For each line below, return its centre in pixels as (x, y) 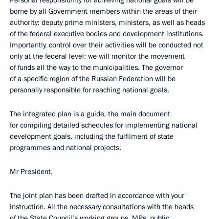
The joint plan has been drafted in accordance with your (97, 196)
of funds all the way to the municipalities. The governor (96, 68)
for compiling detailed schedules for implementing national (104, 125)
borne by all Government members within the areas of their (103, 11)
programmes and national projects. (66, 148)
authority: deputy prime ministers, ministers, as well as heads (107, 23)
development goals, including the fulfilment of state (92, 137)
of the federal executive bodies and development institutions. (107, 34)
